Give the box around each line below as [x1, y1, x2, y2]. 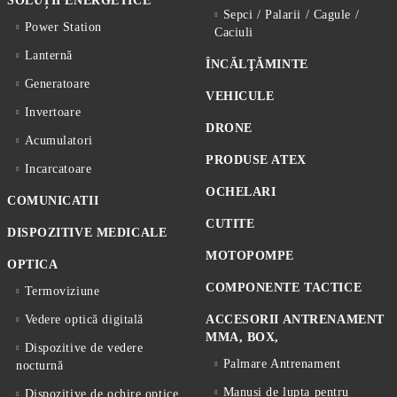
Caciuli [214, 26, 253, 39]
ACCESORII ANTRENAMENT [206, 313, 385, 326]
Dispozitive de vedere [24, 341, 144, 354]
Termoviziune [24, 284, 100, 298]
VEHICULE [206, 90, 275, 103]
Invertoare [24, 105, 82, 119]
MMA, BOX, [206, 331, 280, 344]
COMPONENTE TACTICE [206, 281, 362, 294]
